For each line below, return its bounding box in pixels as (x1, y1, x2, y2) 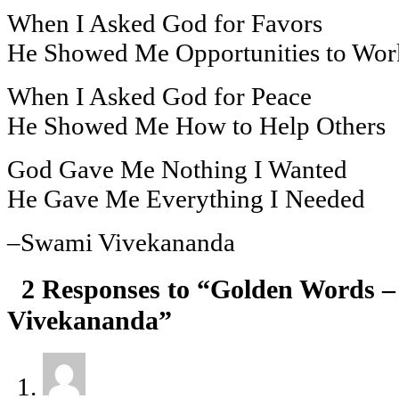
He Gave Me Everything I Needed (7, 183, 365, 213)
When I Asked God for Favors (7, 8, 322, 37)
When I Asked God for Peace (7, 81, 312, 110)
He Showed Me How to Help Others (7, 110, 386, 140)
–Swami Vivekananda (7, 227, 235, 256)
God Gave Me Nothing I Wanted (7, 154, 347, 183)
